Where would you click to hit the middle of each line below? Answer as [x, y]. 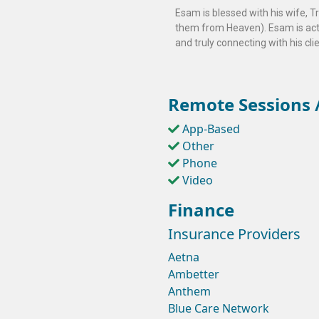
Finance [201, 210]
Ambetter [194, 274]
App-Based [211, 129]
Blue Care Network [219, 309]
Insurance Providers [234, 234]
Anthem [189, 292]
